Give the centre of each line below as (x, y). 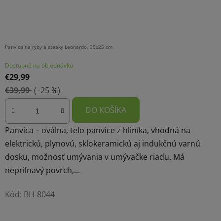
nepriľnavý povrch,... (42, 170)
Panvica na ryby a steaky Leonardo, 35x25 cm (59, 47)
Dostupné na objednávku (39, 66)
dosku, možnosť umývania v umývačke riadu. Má (95, 157)
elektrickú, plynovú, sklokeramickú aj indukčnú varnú (103, 143)
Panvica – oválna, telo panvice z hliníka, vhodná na (98, 130)
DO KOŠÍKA (106, 110)
